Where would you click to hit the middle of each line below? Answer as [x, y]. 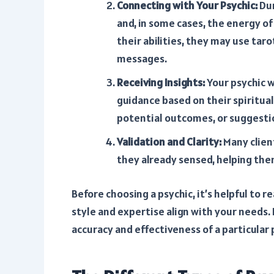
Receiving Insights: [161, 82]
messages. [142, 58]
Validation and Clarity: [169, 141]
